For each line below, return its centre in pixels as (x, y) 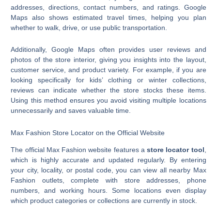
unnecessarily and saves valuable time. (71, 111)
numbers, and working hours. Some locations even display (108, 190)
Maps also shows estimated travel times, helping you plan (108, 17)
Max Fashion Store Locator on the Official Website (88, 132)
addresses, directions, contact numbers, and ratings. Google (108, 7)
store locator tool (176, 149)
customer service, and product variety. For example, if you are (108, 70)
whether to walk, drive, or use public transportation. (89, 27)
